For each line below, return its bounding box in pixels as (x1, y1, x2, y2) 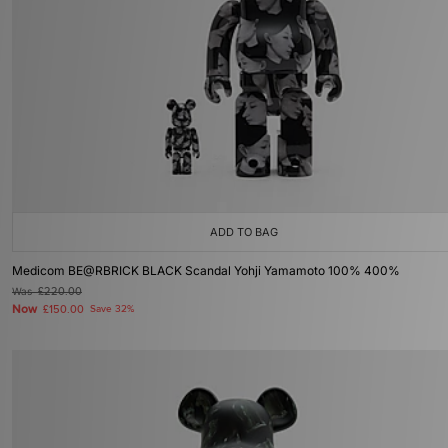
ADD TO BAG (210, 225, 278, 239)
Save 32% (90, 303, 134, 315)
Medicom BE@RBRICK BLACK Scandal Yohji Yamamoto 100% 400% (12, 263, 400, 278)
